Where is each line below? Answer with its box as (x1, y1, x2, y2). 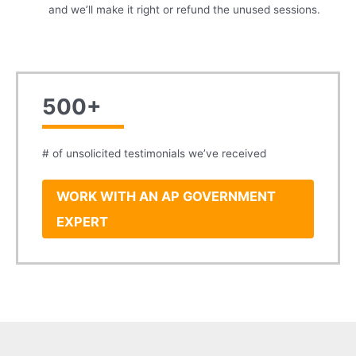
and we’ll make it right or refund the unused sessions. (48, 3, 321, 17)
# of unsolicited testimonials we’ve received (42, 147, 266, 161)
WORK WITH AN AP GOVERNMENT (56, 188, 276, 205)
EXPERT (56, 214, 108, 230)
